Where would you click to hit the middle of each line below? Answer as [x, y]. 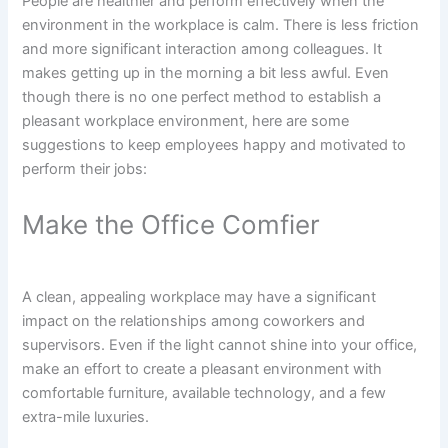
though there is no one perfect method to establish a [202, 96]
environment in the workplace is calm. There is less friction [221, 24]
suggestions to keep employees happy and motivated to [214, 144]
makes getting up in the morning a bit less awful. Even [206, 72]
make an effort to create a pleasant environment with [202, 369]
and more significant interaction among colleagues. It [202, 48]
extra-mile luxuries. [86, 417]
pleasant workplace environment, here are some [186, 120]
